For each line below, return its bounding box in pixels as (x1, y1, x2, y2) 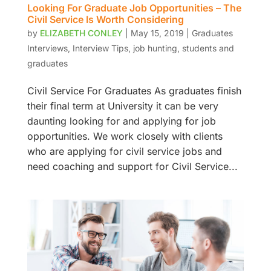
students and (181, 42, 234, 53)
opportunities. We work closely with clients (27, 129, 223, 142)
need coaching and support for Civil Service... (27, 160, 238, 172)
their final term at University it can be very (27, 99, 218, 112)
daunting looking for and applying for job (27, 114, 216, 127)
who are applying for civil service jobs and (27, 145, 222, 157)
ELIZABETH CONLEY (39, 27, 123, 38)
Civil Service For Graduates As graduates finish (27, 84, 241, 97)
